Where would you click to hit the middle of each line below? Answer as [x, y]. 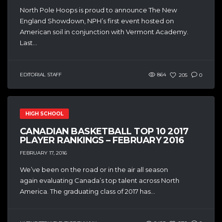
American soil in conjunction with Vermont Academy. [104, 32]
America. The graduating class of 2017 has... [87, 191]
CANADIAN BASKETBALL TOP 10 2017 [104, 132]
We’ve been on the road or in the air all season [94, 169]
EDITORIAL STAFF [41, 75]
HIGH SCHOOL [44, 114]
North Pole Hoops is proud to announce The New [98, 10]
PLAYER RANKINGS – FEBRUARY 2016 [102, 140]
